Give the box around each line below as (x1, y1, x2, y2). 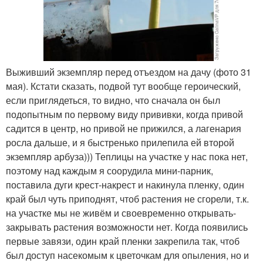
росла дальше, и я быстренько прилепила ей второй (6, 136, 234, 150)
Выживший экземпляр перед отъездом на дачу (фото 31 (6, 65, 251, 79)
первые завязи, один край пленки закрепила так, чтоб (6, 234, 240, 248)
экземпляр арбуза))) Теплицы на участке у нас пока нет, (6, 150, 248, 164)
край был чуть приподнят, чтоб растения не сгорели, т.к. (6, 192, 249, 206)
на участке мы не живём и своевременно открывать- (6, 206, 236, 220)
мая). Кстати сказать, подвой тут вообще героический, (6, 79, 241, 93)
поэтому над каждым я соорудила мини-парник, (6, 164, 213, 178)
